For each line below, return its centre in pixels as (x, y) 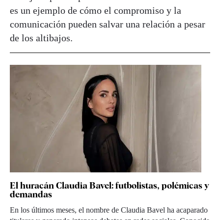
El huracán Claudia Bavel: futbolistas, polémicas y (110, 185)
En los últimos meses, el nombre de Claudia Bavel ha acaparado (109, 210)
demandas (31, 194)
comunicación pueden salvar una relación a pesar (108, 24)
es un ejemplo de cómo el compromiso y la (96, 10)
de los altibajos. (41, 38)
